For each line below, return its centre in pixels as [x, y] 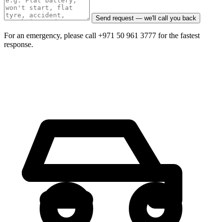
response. [19, 45]
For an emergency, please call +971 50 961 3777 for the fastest [102, 36]
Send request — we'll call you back [146, 18]
